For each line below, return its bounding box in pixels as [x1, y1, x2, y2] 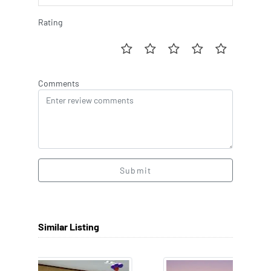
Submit [119, 165, 152, 175]
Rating [38, 16, 62, 27]
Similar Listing [38, 220, 99, 232]
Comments [38, 77, 79, 88]
